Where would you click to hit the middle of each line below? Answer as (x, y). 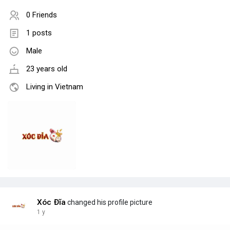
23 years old (47, 69)
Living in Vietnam (55, 87)
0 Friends (42, 15)
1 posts (39, 33)
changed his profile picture (109, 203)
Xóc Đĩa (52, 203)
